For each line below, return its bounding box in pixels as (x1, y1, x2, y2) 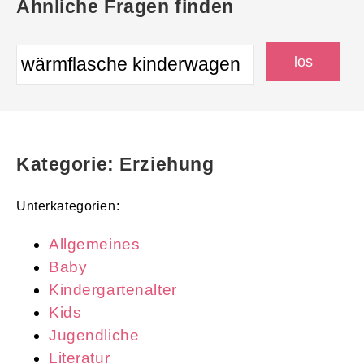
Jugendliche (49, 327, 140, 344)
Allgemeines (49, 236, 141, 253)
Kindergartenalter (49, 281, 177, 299)
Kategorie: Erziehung (16, 153, 214, 175)
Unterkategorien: (16, 198, 120, 213)
